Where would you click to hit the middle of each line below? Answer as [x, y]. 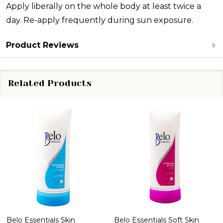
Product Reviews [42, 45]
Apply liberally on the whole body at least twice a [104, 6]
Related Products [50, 83]
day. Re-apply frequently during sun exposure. [100, 20]
